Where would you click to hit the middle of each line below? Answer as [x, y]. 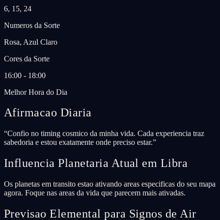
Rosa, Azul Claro [31, 42]
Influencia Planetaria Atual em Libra [96, 163]
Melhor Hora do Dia [36, 92]
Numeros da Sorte [32, 25]
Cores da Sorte [27, 58]
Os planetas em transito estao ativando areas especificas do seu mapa [110, 184]
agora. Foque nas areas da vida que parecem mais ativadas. [95, 193]
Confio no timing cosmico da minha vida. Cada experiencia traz [106, 134]
